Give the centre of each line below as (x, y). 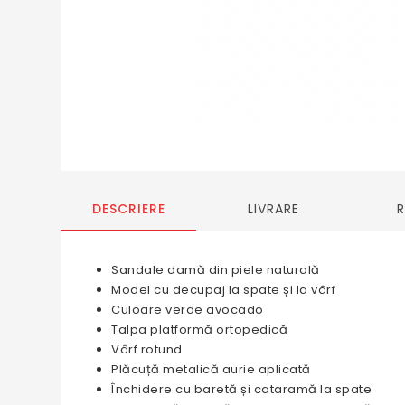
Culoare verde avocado (188, 309)
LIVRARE (273, 208)
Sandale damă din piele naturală (216, 269)
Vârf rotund (147, 349)
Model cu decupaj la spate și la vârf (224, 289)
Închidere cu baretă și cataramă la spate (242, 389)
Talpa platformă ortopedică (200, 329)
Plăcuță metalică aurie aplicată (211, 369)
